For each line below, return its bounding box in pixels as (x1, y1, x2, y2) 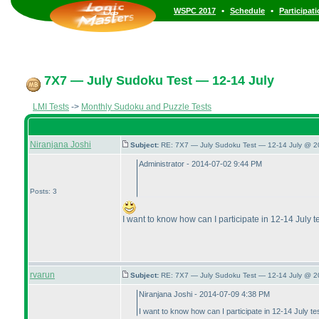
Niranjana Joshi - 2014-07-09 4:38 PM (139, 290, 270, 298)
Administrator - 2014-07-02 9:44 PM (139, 159, 262, 168)
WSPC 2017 (174, 6, 216, 15)
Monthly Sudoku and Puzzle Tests (81, 102, 211, 112)
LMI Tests (33, 102, 69, 112)
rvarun (30, 270, 55, 280)
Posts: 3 (30, 187, 57, 195)
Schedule (230, 6, 265, 15)
